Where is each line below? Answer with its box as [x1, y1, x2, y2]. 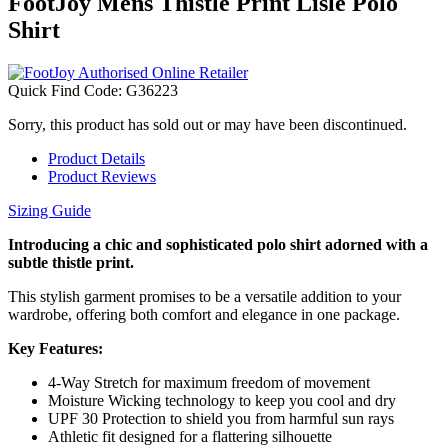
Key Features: [8, 339, 103, 357]
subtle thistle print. [8, 253, 134, 271]
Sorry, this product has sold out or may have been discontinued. [8, 115, 407, 133]
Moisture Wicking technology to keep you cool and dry [48, 391, 396, 409]
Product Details [48, 149, 145, 167]
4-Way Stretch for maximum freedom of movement [48, 373, 370, 391]
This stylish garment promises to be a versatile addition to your [8, 287, 401, 305]
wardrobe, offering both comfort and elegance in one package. [8, 305, 400, 323]
